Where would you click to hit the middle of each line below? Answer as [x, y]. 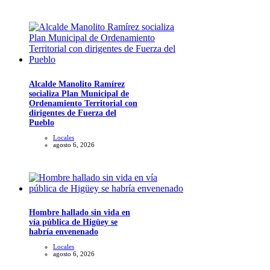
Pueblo [42, 122]
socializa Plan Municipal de [79, 93]
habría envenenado [64, 231]
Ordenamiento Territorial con [83, 103]
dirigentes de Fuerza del [73, 113]
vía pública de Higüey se [73, 222]
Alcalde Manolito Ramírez [77, 84]
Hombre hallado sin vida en [80, 212]
